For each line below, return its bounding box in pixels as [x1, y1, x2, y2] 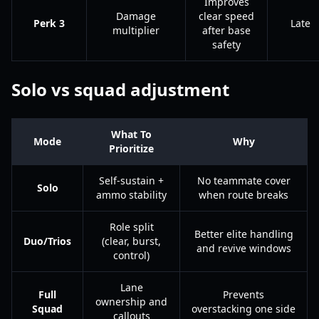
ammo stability [96, 188, 167, 202]
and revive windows [196, 241, 291, 255]
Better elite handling [194, 227, 293, 241]
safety [212, 38, 241, 51]
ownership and [95, 295, 167, 308]
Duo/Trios [23, 234, 71, 248]
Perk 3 [33, 16, 65, 30]
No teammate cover [197, 174, 291, 187]
